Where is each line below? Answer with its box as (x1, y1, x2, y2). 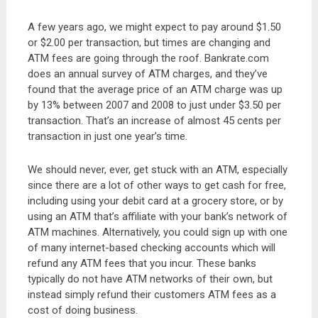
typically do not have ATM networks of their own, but (27, 273, 273, 285)
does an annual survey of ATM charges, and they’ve (27, 67, 268, 80)
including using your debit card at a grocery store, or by (27, 194, 283, 207)
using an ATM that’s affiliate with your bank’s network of (27, 210, 287, 223)
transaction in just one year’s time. (27, 130, 187, 143)
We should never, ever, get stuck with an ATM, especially (27, 163, 287, 176)
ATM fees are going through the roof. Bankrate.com (27, 52, 269, 65)
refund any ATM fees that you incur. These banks (27, 257, 256, 270)
